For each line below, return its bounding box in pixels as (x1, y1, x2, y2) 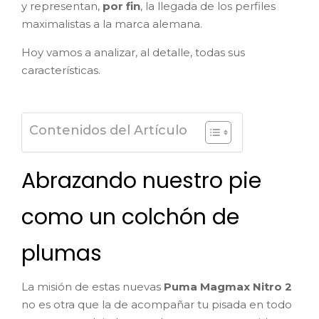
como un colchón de (21, 202, 239, 232)
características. (21, 63, 100, 77)
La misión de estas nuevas (21, 279, 164, 293)
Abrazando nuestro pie (21, 166, 261, 196)
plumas (21, 239, 102, 268)
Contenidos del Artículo (29, 122, 187, 139)
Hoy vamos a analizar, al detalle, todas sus (21, 45, 245, 59)
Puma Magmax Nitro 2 (164, 279, 292, 293)
